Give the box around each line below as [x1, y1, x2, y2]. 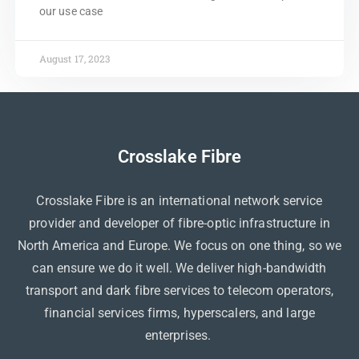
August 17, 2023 [38, 51, 111, 65]
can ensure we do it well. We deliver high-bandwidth [32, 260, 327, 276]
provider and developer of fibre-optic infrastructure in [29, 215, 330, 231]
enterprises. [144, 327, 215, 343]
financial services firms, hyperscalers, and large [44, 305, 315, 321]
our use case [38, 4, 103, 18]
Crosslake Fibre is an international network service [36, 192, 323, 208]
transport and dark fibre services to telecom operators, [25, 282, 334, 298]
